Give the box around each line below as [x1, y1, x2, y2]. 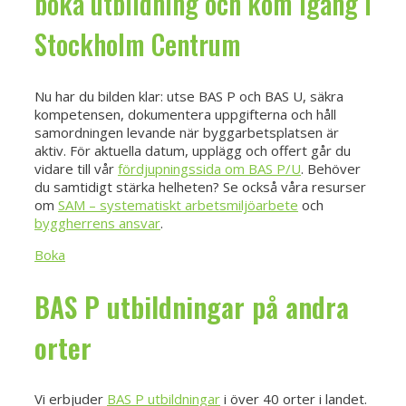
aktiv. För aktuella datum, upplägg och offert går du [34, 140, 351, 159]
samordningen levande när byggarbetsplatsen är [34, 122, 339, 141]
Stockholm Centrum [34, 23, 241, 64]
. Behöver [301, 159, 361, 178]
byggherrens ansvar [34, 213, 160, 232]
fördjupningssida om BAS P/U [118, 159, 301, 178]
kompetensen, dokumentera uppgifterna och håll [34, 104, 336, 123]
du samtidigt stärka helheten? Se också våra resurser [34, 177, 366, 196]
